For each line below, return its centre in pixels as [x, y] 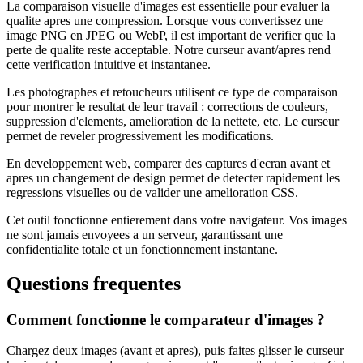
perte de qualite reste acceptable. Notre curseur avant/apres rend [169, 49]
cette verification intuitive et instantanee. [109, 64]
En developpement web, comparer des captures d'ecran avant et [168, 163]
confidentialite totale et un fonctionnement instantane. [142, 249]
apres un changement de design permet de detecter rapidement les [173, 177]
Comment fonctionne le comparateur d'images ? [166, 319]
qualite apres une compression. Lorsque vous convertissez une [165, 20]
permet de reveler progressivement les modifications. [140, 135]
